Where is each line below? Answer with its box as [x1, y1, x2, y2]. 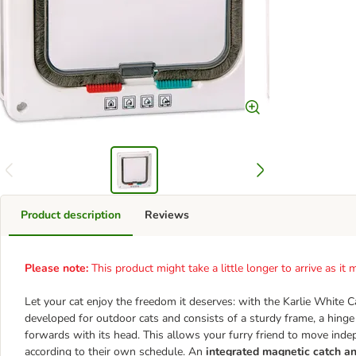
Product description [21, 207, 121, 222]
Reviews [145, 207, 189, 222]
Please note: [25, 261, 88, 276]
